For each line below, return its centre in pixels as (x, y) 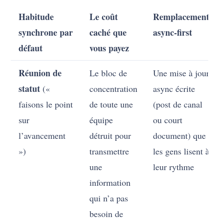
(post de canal (178, 104)
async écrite (174, 89)
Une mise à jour (181, 73)
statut (30, 89)
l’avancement (42, 136)
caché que (108, 33)
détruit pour (110, 136)
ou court (168, 120)
